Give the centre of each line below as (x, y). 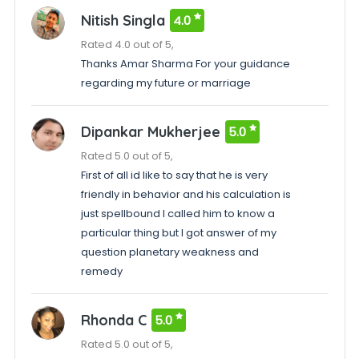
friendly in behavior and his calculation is (186, 194)
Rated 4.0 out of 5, (127, 44)
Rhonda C (113, 320)
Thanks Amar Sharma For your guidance (185, 64)
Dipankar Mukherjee (150, 132)
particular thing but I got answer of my (178, 233)
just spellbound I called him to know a (177, 214)
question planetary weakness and (169, 252)
